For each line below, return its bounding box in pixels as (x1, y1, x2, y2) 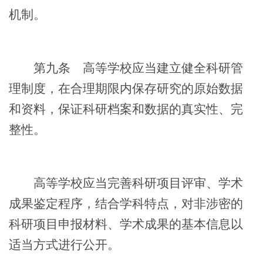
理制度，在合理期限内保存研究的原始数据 (9, 82, 243, 95)
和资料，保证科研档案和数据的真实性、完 (9, 102, 243, 116)
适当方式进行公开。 (9, 238, 120, 251)
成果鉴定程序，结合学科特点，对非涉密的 (9, 197, 243, 210)
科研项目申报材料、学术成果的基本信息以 (9, 217, 243, 231)
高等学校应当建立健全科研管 (70, 61, 243, 75)
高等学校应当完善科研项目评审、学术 (9, 176, 243, 190)
